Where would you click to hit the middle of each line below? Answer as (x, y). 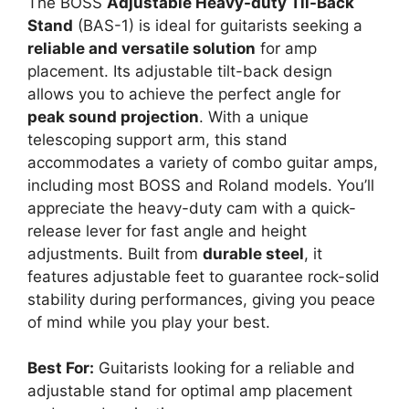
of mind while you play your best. (149, 322)
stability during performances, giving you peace (201, 299)
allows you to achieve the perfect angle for (184, 94)
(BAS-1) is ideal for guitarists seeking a (218, 25)
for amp (286, 48)
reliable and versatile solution (142, 48)
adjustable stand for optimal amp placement (190, 391)
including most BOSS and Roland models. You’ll (201, 185)
